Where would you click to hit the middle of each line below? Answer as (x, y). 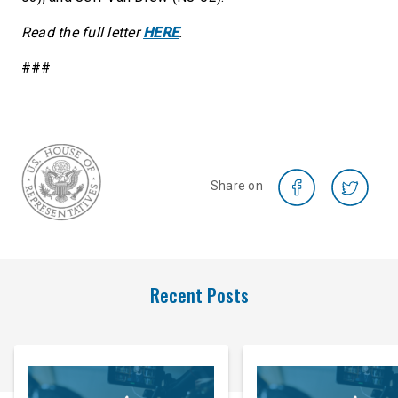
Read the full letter (83, 32)
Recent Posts (199, 295)
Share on (236, 186)
